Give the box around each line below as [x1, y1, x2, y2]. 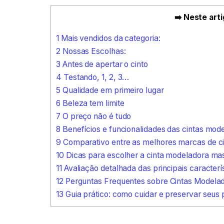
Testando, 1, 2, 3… [61, 72, 129, 82]
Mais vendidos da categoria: [58, 33, 160, 43]
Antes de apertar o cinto [60, 59, 148, 69]
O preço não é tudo [60, 111, 131, 121]
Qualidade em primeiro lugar [60, 85, 164, 95]
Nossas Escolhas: [60, 46, 126, 56]
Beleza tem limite [60, 98, 124, 108]
